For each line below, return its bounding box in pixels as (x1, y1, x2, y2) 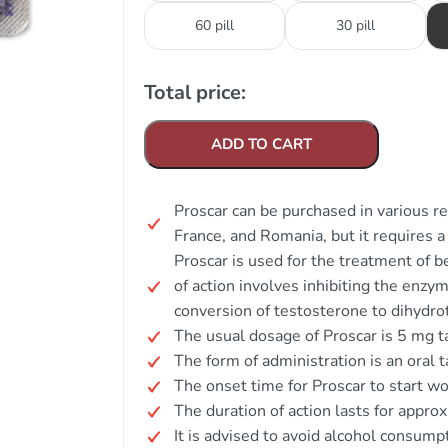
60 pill (195, 16, 234, 35)
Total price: (144, 79, 246, 106)
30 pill (336, 16, 375, 35)
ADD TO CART (211, 134, 312, 154)
